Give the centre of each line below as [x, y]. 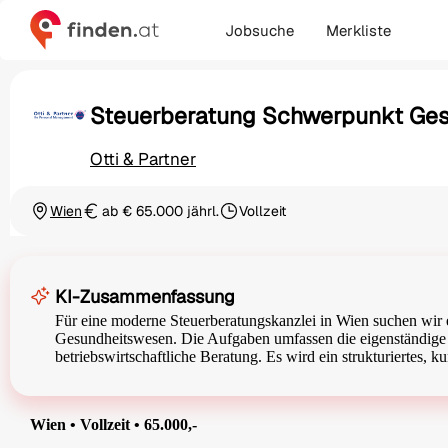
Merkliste [358, 30]
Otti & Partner [143, 159]
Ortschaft [59, 219]
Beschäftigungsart [277, 219]
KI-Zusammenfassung [145, 297]
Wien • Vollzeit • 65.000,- [113, 425]
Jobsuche [259, 30]
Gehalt [102, 219]
